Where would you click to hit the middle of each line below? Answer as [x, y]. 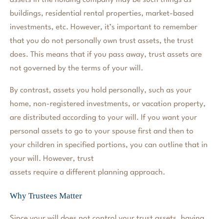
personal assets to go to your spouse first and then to [102, 132]
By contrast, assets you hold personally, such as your [101, 91]
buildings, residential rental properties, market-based [102, 14]
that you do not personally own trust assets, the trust [102, 41]
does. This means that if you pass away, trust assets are [106, 55]
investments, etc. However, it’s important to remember [104, 28]
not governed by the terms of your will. [77, 69]
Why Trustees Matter [46, 196]
